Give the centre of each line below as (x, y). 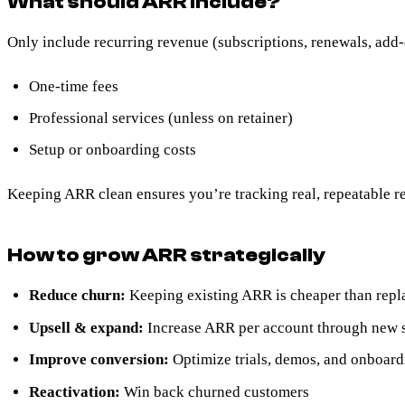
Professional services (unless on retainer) (161, 118)
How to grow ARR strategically (166, 255)
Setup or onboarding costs (113, 150)
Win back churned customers (215, 391)
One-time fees (74, 86)
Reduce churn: (77, 296)
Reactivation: (75, 391)
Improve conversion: (99, 360)
